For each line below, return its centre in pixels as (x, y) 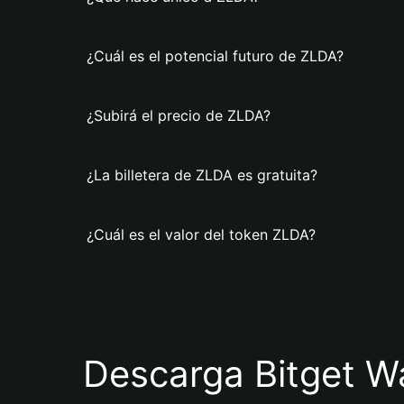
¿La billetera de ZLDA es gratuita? (202, 175)
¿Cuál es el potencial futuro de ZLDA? (215, 56)
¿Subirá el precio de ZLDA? (179, 115)
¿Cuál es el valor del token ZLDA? (201, 234)
